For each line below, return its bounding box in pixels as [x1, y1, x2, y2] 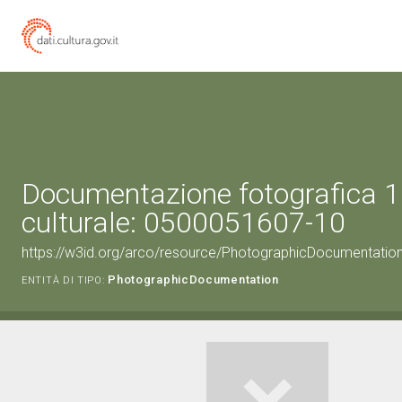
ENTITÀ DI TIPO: [22, 275, 105, 286]
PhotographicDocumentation [108, 273, 279, 286]
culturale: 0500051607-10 [22, 205, 345, 240]
